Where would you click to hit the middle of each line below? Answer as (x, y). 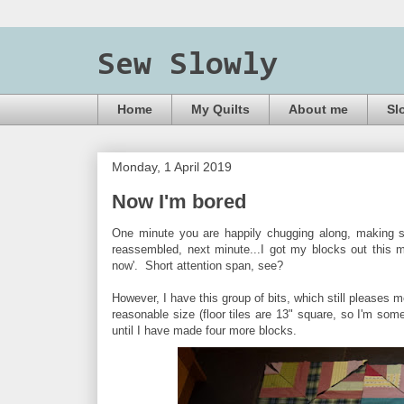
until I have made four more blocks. (204, 330)
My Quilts (220, 110)
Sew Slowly (188, 66)
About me (318, 110)
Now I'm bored (179, 201)
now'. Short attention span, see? (197, 265)
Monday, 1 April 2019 (172, 166)
